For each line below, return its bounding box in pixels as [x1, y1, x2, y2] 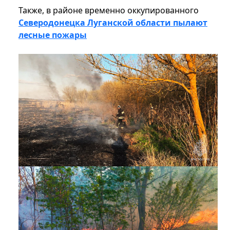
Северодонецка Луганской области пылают [18, 17, 207, 29]
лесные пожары [18, 29, 87, 41]
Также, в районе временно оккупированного [18, 5, 199, 16]
